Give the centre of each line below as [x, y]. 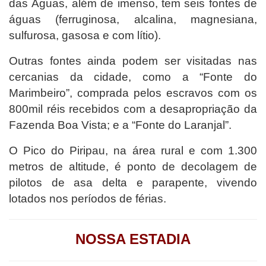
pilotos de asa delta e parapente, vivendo [133, 182]
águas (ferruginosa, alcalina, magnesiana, [133, 19]
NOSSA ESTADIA [133, 239]
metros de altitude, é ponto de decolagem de [133, 166]
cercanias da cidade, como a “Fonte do [133, 77]
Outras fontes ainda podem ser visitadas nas [133, 61]
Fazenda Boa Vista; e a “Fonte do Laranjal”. [120, 125]
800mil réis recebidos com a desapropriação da [133, 109]
